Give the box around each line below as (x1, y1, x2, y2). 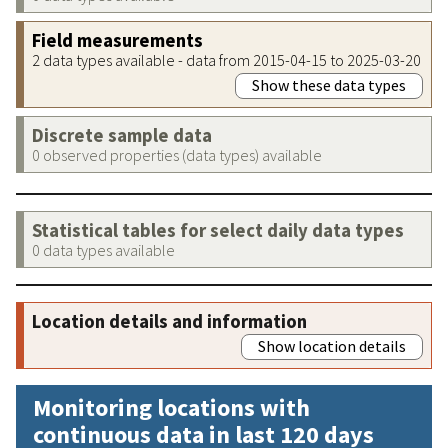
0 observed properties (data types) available (32, 144, 322, 165)
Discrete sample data (32, 123, 212, 147)
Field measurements (32, 28, 203, 52)
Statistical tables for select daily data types (32, 218, 404, 242)
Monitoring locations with (33, 391, 310, 423)
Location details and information (32, 309, 307, 333)
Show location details (258, 335, 406, 356)
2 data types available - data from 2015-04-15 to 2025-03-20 (32, 49, 421, 70)
